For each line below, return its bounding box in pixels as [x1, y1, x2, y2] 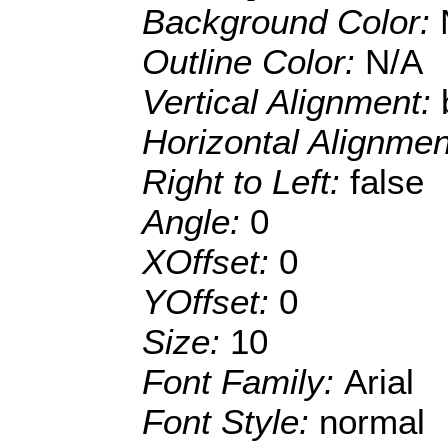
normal [319, 402, 425, 442]
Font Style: [142, 402, 319, 442]
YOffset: [142, 282, 279, 322]
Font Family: [142, 362, 344, 402]
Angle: [142, 202, 250, 242]
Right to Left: [142, 162, 350, 202]
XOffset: [142, 242, 279, 282]
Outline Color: [142, 42, 365, 82]
